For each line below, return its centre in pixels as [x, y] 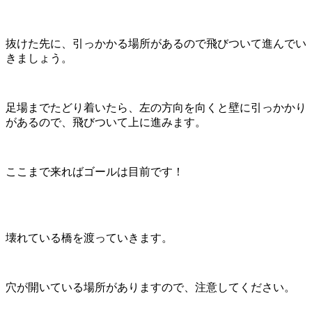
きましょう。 [39, 58]
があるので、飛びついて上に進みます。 [106, 122]
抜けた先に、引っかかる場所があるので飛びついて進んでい [156, 43]
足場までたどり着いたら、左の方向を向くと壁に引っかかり [156, 107]
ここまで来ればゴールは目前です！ [95, 171]
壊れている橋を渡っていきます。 [89, 237]
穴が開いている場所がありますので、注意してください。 [150, 287]
